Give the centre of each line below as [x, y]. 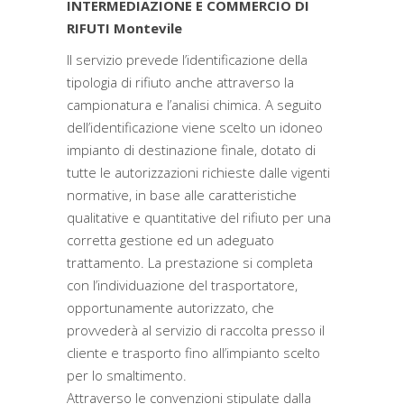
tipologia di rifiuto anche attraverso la [180, 82]
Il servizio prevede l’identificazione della [187, 60]
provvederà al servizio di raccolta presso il [196, 330]
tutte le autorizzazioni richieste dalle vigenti [198, 172]
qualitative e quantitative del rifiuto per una [199, 217]
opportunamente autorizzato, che [170, 308]
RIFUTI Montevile [124, 28]
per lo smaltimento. [127, 375]
